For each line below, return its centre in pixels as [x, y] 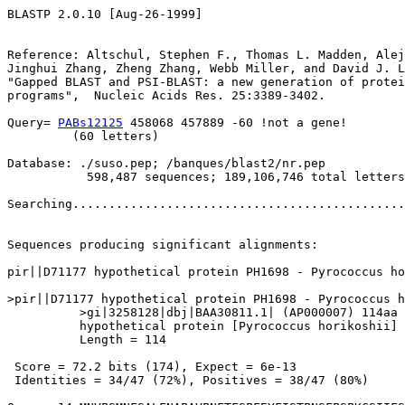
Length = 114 [87, 339]
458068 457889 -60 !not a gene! [235, 122]
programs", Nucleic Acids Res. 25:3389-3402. [166, 95]
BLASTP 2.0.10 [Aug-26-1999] [105, 14]
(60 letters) [83, 136]
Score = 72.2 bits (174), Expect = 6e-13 [152, 367]
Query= [33, 122]
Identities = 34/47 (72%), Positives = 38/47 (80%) [188, 380]
